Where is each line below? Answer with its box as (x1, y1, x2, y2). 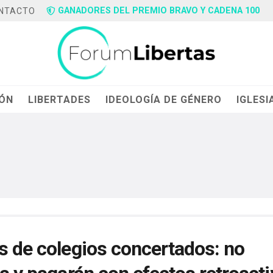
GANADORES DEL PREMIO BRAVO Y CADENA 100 (58, 5, 260, 16)
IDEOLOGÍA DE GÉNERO (105, 93, 222, 105)
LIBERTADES (28, 93, 91, 105)
